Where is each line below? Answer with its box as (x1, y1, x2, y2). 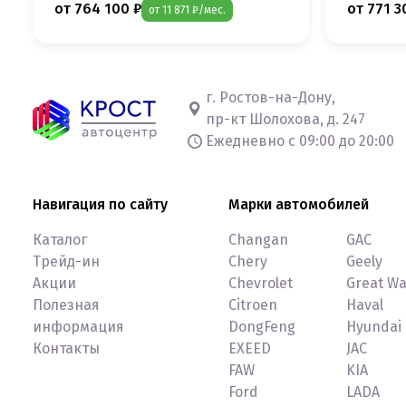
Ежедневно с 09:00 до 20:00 (206, 132, 394, 150)
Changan (228, 231, 288, 249)
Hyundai (346, 318, 401, 336)
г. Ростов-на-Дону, (206, 89, 335, 107)
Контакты (33, 340, 100, 358)
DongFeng (228, 318, 295, 336)
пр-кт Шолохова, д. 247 (206, 111, 365, 129)
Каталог (33, 231, 87, 249)
